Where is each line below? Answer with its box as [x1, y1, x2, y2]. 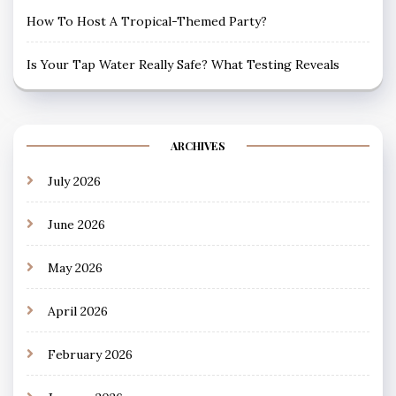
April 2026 [48, 302, 108, 319]
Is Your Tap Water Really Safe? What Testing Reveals [27, 56, 339, 72]
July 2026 [48, 172, 101, 189]
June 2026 [48, 216, 105, 232]
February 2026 [48, 346, 133, 362]
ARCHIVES [171, 138, 225, 153]
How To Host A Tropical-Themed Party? [27, 12, 267, 29]
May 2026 [48, 259, 103, 276]
